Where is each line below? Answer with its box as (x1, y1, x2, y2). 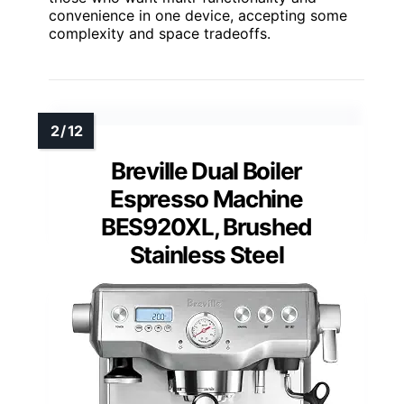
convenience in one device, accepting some (49, 5, 347, 24)
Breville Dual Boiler (111, 156, 302, 185)
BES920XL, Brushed (101, 212, 312, 241)
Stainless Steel (129, 240, 284, 269)
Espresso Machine (110, 184, 303, 213)
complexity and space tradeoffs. (49, 23, 271, 42)
